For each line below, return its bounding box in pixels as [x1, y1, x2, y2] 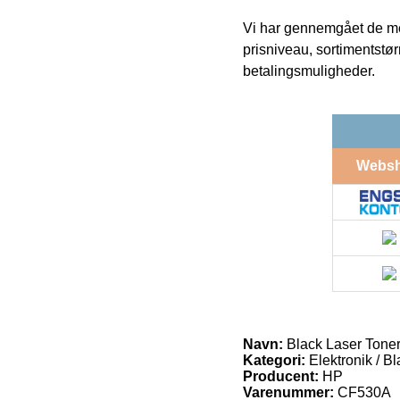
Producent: [243, 368, 319, 384]
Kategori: [243, 352, 305, 368]
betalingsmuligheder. [243, 62, 375, 79]
